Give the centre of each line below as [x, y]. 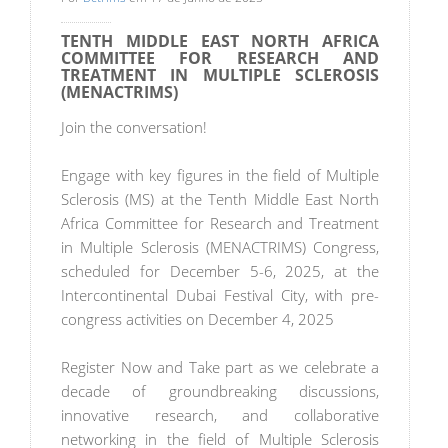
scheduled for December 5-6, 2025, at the [220, 270]
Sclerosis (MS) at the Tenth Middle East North [220, 198]
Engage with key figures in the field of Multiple [220, 174]
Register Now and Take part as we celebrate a [220, 366]
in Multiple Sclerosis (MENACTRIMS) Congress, [220, 246]
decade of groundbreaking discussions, [220, 390]
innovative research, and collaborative [220, 414]
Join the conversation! [136, 126]
